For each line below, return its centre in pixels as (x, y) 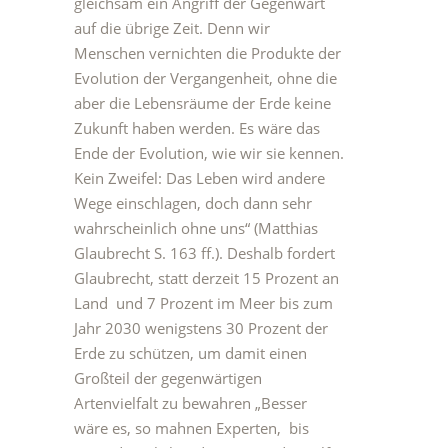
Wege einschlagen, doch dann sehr (193, 203)
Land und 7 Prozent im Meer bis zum (203, 303)
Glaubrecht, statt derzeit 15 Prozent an (206, 278)
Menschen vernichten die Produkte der (207, 53)
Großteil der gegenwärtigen (168, 378)
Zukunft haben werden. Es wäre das (197, 128)
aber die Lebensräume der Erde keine (202, 103)
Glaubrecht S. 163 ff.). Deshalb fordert (204, 253)
